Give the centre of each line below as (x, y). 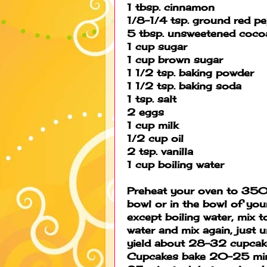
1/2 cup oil (155, 138)
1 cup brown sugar (175, 59)
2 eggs (145, 112)
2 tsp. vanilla (160, 151)
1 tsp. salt (152, 99)
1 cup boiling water (176, 164)
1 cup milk (153, 125)
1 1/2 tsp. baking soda (184, 86)
